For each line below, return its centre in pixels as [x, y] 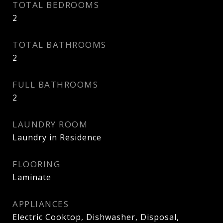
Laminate [32, 177]
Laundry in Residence [57, 137]
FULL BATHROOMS [55, 84]
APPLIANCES [41, 204]
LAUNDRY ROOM [50, 124]
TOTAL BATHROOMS [59, 45]
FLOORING [36, 164]
